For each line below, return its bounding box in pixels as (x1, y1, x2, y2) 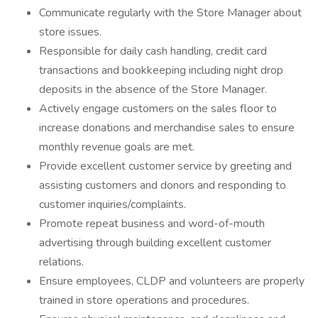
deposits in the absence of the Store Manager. (39, 82, 267, 97)
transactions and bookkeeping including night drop (39, 62, 283, 78)
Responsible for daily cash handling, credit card (39, 43, 267, 59)
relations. (39, 254, 84, 270)
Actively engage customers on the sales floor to (39, 101, 277, 116)
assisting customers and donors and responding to (39, 177, 286, 193)
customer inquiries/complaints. (39, 197, 186, 212)
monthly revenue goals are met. (39, 139, 194, 155)
